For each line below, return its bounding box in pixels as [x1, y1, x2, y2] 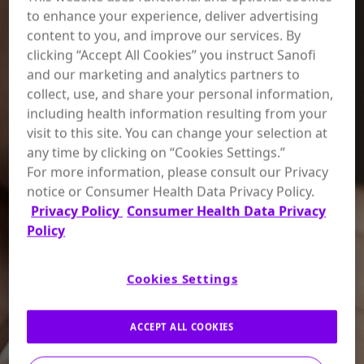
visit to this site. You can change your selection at [27, 123, 328, 142]
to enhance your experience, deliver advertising [27, 6, 319, 25]
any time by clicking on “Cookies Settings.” [27, 143, 286, 162]
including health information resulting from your [27, 104, 328, 123]
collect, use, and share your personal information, [27, 84, 334, 103]
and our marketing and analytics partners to [27, 65, 301, 84]
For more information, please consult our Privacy [27, 162, 329, 181]
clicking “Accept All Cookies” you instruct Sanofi [27, 45, 317, 64]
